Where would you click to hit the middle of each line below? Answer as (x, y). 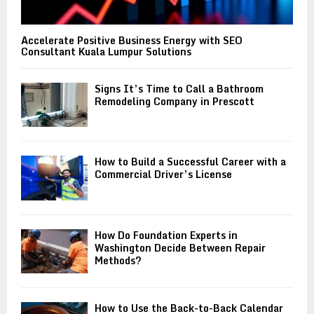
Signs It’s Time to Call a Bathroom (179, 89)
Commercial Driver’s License (163, 175)
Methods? (118, 260)
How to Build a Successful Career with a (190, 162)
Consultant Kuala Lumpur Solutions (106, 52)
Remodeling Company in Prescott (175, 102)
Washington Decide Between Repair (180, 247)
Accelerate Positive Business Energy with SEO (132, 41)
